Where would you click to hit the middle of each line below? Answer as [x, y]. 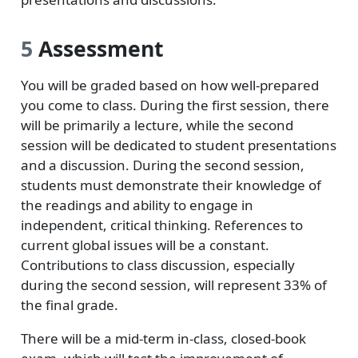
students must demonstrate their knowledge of [171, 185]
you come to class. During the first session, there [175, 105]
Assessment [98, 49]
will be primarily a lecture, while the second [157, 125]
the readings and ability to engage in [137, 205]
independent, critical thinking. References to [161, 225]
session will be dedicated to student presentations [178, 145]
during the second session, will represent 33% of [173, 285]
